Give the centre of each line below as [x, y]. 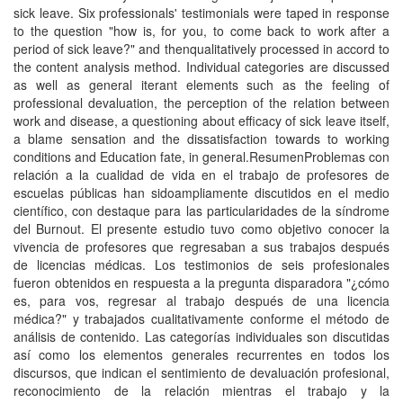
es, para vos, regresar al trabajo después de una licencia [201, 300]
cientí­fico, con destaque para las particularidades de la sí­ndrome [201, 210]
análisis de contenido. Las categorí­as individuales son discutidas [201, 336]
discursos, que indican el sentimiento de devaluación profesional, [201, 372]
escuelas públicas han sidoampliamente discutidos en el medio [201, 193]
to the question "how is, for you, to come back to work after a [201, 31]
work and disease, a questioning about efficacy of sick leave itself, [201, 121]
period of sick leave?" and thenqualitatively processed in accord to [201, 49]
